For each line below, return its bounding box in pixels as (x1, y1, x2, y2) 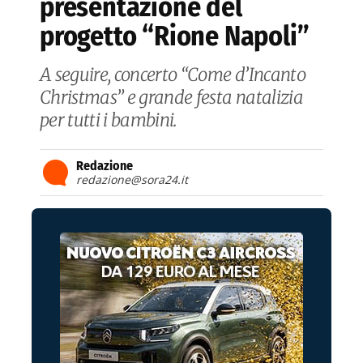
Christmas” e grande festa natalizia (40, 86, 303, 109)
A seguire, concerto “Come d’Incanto (40, 63, 305, 87)
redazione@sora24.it (76, 172, 188, 188)
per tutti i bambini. (40, 109, 177, 132)
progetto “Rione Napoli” (40, 19, 310, 53)
